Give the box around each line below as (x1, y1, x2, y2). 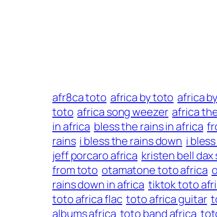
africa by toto (110, 90, 174, 105)
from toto (52, 163, 98, 178)
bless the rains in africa (93, 119, 203, 134)
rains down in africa (52, 177, 144, 192)
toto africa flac (52, 192, 123, 207)
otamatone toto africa (101, 163, 208, 178)
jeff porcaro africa (52, 148, 138, 163)
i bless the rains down (79, 134, 183, 149)
